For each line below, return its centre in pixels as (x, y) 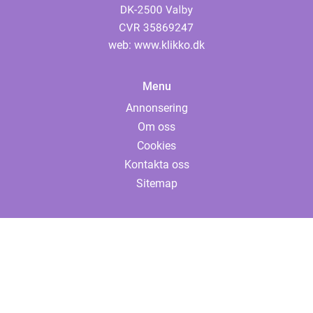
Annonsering (156, 108)
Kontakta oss (156, 165)
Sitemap (156, 183)
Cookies (156, 146)
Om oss (156, 127)
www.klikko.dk (169, 45)
